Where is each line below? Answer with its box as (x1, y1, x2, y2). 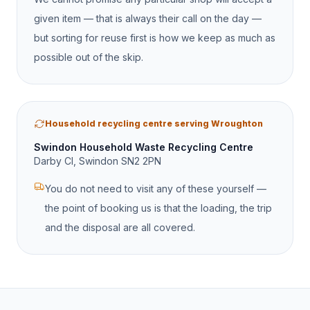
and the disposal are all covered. (45, 221, 195, 234)
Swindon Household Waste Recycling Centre (34, 141, 253, 154)
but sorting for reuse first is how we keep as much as (34, 32, 275, 44)
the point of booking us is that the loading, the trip (45, 202, 272, 215)
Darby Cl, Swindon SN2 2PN (34, 155, 161, 167)
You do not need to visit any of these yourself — (45, 183, 266, 195)
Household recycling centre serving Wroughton (45, 118, 263, 129)
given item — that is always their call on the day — (34, 12, 262, 25)
